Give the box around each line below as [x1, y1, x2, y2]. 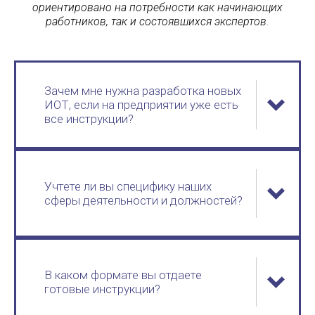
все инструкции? [44, 112, 134, 126]
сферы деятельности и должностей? [44, 193, 243, 207]
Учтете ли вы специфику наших [44, 179, 212, 193]
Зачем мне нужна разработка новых [44, 84, 241, 98]
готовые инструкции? [44, 282, 160, 296]
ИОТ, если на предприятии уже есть [44, 98, 238, 112]
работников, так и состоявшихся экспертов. [46, 15, 269, 28]
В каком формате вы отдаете [44, 268, 202, 282]
